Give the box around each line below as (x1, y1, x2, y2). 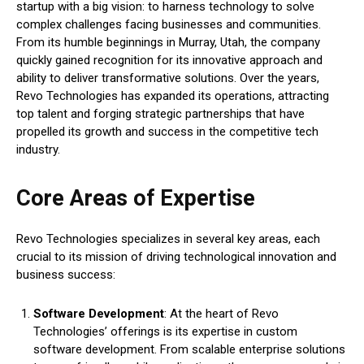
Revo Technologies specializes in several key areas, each (16, 232, 320, 247)
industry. (16, 142, 60, 158)
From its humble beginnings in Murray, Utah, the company (16, 35, 320, 50)
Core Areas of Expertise (16, 185, 255, 212)
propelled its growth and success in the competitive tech (16, 124, 318, 140)
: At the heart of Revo (164, 306, 279, 322)
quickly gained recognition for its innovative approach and (16, 53, 323, 68)
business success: (16, 267, 115, 283)
